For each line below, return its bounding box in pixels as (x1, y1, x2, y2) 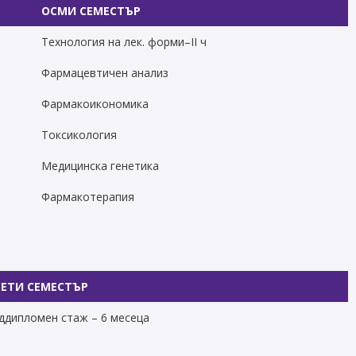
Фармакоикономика (41, 96, 149, 111)
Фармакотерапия (41, 189, 134, 204)
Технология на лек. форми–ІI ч (41, 34, 207, 49)
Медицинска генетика (41, 158, 159, 173)
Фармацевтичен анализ (41, 65, 168, 80)
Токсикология (41, 127, 117, 142)
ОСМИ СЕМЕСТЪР (41, 3, 141, 18)
